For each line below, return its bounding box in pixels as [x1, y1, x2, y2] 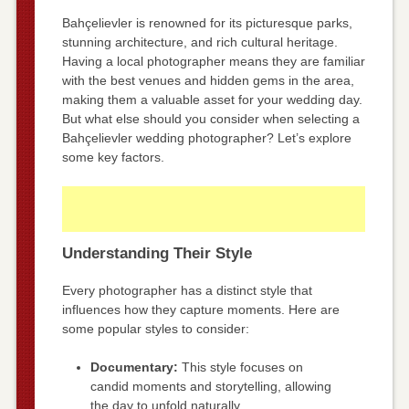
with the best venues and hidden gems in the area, [61, 72, 354, 88]
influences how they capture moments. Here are [61, 301, 340, 317]
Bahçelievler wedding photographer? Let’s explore [61, 130, 351, 145]
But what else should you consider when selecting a [61, 110, 360, 126]
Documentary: [89, 359, 178, 374]
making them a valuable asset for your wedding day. [61, 91, 362, 107]
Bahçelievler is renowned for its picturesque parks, [61, 15, 352, 30]
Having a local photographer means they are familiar [61, 53, 365, 68]
